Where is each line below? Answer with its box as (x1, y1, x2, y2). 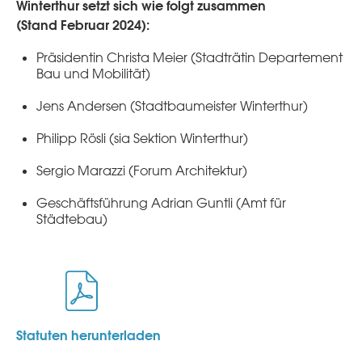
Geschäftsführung (36, 195, 151, 212)
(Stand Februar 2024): (16, 16, 149, 34)
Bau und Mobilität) (36, 65, 150, 82)
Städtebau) (36, 211, 107, 228)
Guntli (196, 195, 233, 212)
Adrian (151, 195, 193, 212)
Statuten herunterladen (16, 326, 161, 344)
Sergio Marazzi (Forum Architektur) (36, 162, 247, 179)
